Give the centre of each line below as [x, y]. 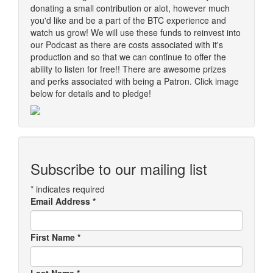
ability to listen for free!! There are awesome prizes [128, 69]
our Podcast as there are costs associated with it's [127, 45]
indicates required [69, 189]
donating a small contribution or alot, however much [130, 8]
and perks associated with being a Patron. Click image [135, 81]
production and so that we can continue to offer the [128, 57]
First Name [54, 237]
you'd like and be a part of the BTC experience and [128, 20]
